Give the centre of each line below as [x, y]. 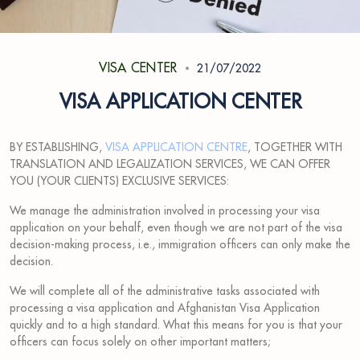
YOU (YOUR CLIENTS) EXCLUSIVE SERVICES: [119, 180]
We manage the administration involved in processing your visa [165, 210]
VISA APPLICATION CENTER [180, 102]
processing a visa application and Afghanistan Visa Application [165, 307]
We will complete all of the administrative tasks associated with [165, 290]
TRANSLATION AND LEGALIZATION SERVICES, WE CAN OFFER [170, 164]
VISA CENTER [138, 68]
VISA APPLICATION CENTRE [176, 147]
